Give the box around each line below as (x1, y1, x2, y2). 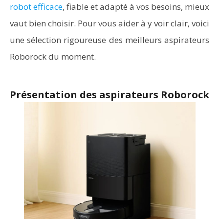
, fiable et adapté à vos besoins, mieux (63, 1, 209, 12)
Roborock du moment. (10, 51, 96, 62)
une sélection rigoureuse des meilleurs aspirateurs (10, 34, 209, 45)
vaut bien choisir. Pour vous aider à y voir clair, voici (10, 18, 209, 29)
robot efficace (10, 1, 63, 12)
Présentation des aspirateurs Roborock (10, 88, 209, 101)
